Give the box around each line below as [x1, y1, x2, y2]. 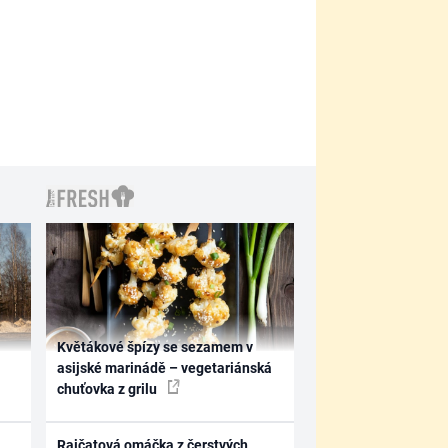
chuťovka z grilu [57, 381, 161, 397]
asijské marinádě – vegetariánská [57, 360, 273, 376]
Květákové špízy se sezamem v [57, 339, 254, 355]
